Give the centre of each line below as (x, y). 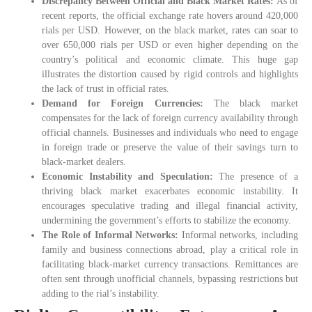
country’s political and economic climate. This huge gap (170, 60)
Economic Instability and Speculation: (131, 177)
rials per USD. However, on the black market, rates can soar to (170, 31)
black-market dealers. (84, 162)
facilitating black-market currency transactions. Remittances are (170, 265)
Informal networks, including (240, 235)
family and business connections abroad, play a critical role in (170, 250)
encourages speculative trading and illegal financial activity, (170, 206)
